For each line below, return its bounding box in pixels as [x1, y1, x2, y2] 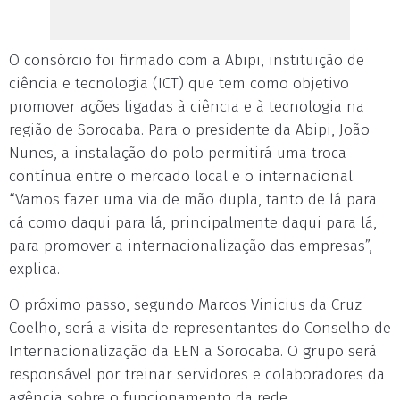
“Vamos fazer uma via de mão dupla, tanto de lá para [9, 190, 377, 209]
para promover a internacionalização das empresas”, [9, 237, 372, 255]
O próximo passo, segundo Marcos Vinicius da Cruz [9, 296, 362, 314]
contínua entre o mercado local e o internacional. [9, 167, 355, 186]
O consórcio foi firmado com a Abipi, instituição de [9, 51, 364, 70]
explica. [9, 260, 60, 279]
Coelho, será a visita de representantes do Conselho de [9, 319, 391, 337]
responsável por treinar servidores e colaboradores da [9, 365, 385, 384]
